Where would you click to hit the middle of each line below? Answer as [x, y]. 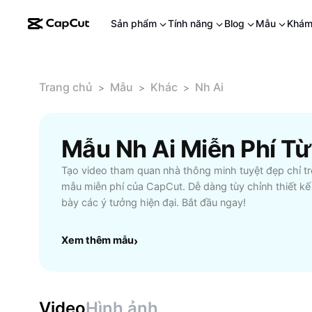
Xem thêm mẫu [98, 240]
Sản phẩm [134, 23]
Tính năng [190, 23]
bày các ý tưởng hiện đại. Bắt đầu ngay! [154, 203]
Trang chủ [66, 87]
